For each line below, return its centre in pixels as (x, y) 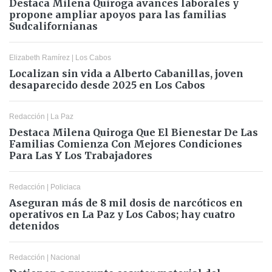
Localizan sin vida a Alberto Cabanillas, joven (126, 73)
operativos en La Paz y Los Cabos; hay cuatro (122, 214)
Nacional (65, 257)
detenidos (34, 226)
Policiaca (66, 187)
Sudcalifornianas (53, 26)
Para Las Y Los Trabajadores (81, 155)
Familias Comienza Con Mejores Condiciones (126, 144)
